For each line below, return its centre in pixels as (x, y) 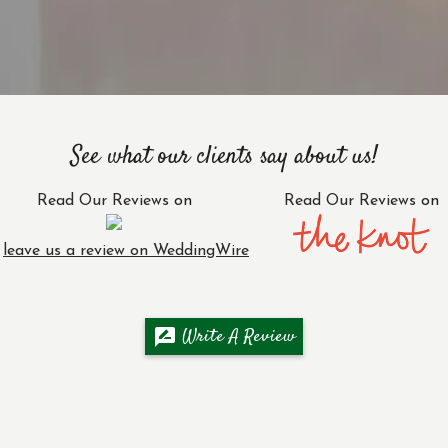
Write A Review (236, 336)
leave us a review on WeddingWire (126, 251)
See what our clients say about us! (224, 157)
